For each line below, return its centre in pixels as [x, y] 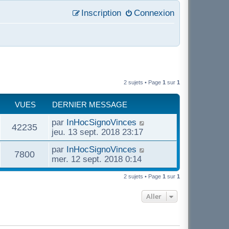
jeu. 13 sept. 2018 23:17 [97, 132]
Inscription [101, 13]
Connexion [154, 13]
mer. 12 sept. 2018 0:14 [97, 159]
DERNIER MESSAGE [90, 105]
